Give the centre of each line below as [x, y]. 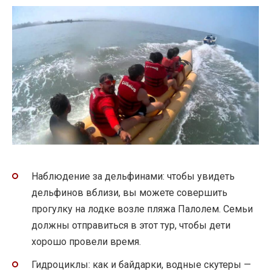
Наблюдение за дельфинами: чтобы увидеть [133, 176]
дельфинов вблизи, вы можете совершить [129, 192]
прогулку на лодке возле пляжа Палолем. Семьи [142, 209]
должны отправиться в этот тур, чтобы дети [131, 225]
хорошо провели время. [86, 241]
